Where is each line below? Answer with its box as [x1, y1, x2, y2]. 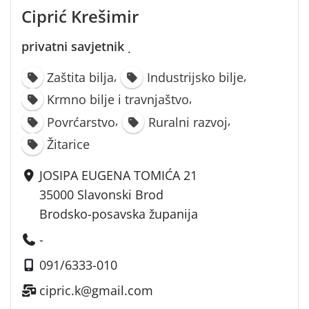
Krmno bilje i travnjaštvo [47, 90, 190, 108]
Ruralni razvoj [148, 113, 228, 130]
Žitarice [47, 135, 90, 152]
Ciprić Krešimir [21, 4, 139, 28]
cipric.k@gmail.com [39, 281, 154, 299]
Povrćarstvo [47, 113, 116, 130]
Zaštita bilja [47, 68, 114, 86]
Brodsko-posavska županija [39, 205, 199, 222]
